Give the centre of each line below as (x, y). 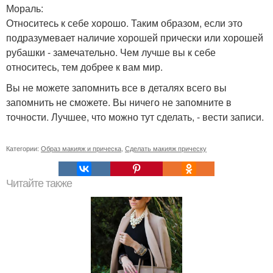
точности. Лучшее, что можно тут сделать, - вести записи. (135, 117)
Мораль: (25, 9)
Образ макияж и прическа (81, 148)
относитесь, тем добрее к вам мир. (84, 67)
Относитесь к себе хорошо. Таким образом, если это (124, 23)
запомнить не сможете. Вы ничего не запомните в (119, 102)
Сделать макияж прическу (166, 148)
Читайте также (39, 184)
